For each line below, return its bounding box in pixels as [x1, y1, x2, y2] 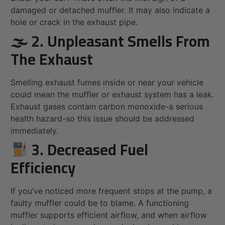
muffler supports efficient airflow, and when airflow [11, 210, 207, 220]
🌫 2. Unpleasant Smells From [11, 27, 210, 56]
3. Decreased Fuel [28, 136, 149, 164]
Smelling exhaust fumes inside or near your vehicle [11, 77, 203, 88]
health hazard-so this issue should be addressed [11, 114, 194, 124]
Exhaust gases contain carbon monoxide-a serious [11, 101, 203, 112]
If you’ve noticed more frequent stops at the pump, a [11, 186, 212, 196]
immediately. [11, 126, 58, 136]
